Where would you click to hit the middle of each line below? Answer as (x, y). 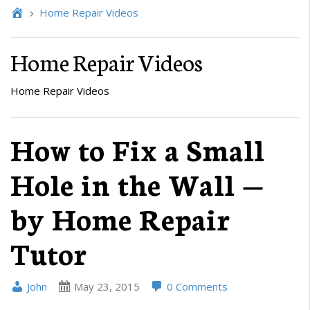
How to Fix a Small (137, 148)
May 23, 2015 (107, 286)
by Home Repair (120, 218)
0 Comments (196, 286)
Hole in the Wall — (137, 183)
